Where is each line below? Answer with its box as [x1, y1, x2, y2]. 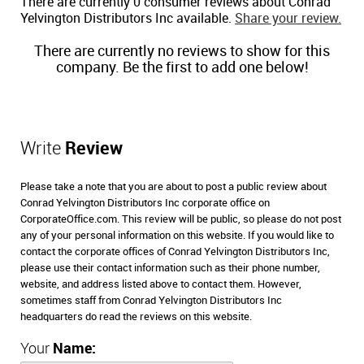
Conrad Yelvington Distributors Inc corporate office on [20, 197, 270, 209]
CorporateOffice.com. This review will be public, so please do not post [20, 213, 341, 225]
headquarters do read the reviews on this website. [20, 310, 252, 323]
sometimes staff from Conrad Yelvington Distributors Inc [20, 294, 282, 306]
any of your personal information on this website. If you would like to [20, 229, 334, 241]
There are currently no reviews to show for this [34, 43, 330, 59]
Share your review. [235, 11, 341, 26]
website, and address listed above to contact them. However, [20, 278, 301, 290]
